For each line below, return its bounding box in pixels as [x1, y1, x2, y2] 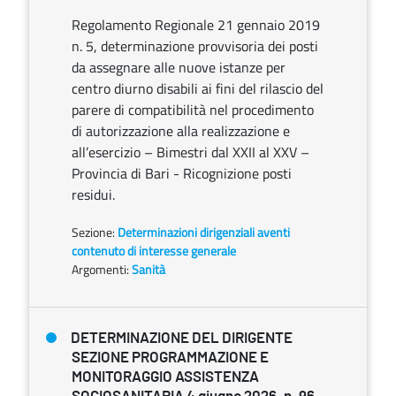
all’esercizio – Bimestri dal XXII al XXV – [72, 141, 309, 163]
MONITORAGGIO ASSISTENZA [72, 369, 259, 385]
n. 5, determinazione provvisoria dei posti [72, 35, 318, 57]
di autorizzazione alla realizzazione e [72, 120, 290, 141]
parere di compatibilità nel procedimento [72, 99, 314, 120]
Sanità [132, 260, 165, 278]
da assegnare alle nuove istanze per [72, 57, 286, 78]
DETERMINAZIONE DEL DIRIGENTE [71, 331, 293, 346]
